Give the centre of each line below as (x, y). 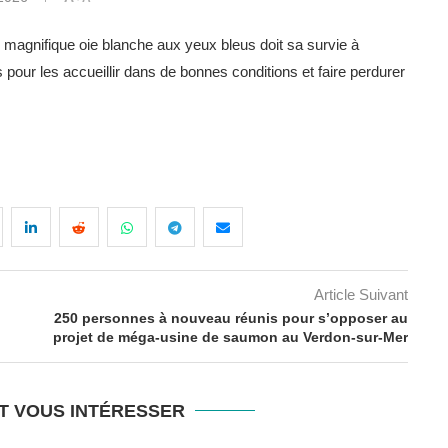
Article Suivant (361, 294)
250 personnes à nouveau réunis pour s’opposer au (231, 318)
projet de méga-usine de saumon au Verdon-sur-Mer (230, 337)
